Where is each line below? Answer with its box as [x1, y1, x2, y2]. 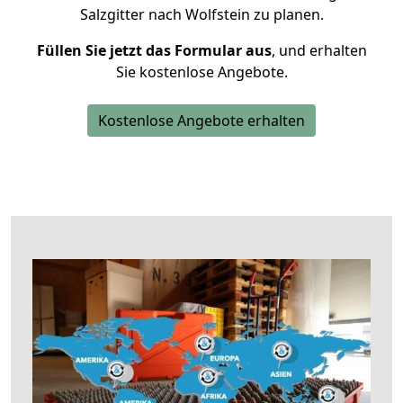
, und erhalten [271, 40, 367, 60]
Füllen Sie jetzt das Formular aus [36, 40, 272, 60]
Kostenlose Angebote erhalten [98, 111, 305, 130]
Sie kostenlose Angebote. [115, 62, 288, 82]
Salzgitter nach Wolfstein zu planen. [79, 4, 324, 24]
